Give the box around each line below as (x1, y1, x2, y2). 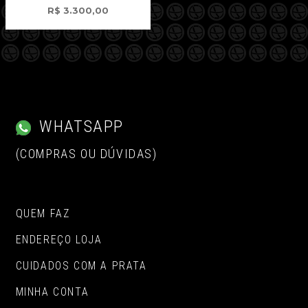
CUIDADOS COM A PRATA (15, 259, 147, 273)
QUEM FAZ (15, 207, 70, 221)
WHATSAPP (34, 117, 124, 137)
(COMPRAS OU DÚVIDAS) (15, 146, 157, 162)
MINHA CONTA (15, 285, 89, 299)
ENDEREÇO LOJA (15, 233, 102, 247)
